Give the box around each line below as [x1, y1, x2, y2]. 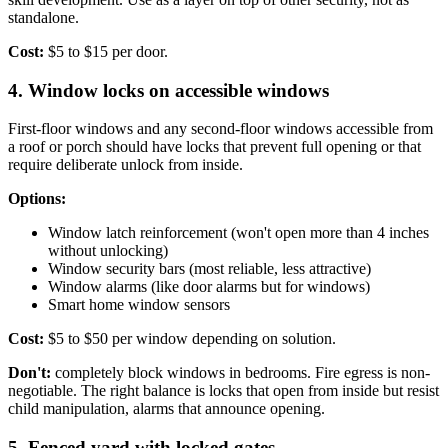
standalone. [8, 8, 79, 26]
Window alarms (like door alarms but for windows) [48, 278, 370, 296]
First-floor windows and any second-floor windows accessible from [8, 120, 433, 138]
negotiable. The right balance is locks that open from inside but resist [8, 382, 439, 400]
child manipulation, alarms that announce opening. [8, 400, 325, 418]
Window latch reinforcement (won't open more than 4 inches [48, 224, 429, 242]
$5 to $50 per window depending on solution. [44, 330, 336, 348]
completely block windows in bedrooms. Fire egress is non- [51, 364, 430, 382]
